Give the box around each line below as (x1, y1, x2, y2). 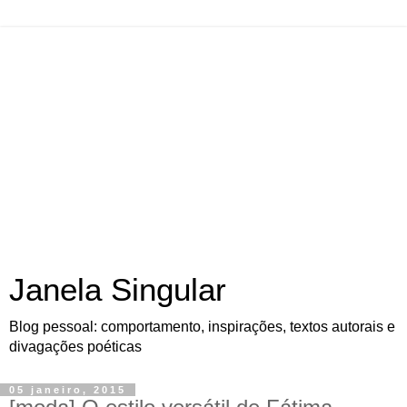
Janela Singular (9, 273, 226, 307)
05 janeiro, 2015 (9, 384, 126, 395)
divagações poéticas (9, 339, 142, 354)
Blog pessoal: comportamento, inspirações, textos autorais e (9, 319, 395, 334)
